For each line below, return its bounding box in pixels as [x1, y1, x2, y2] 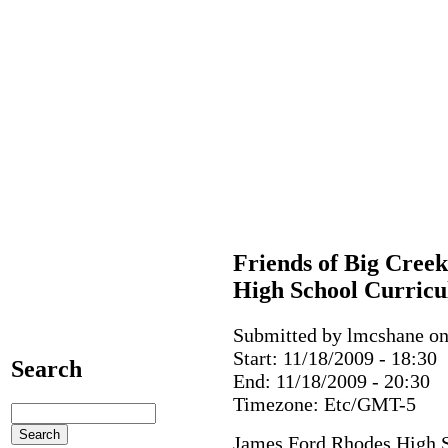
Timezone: [233, 392, 324, 415]
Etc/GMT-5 [324, 392, 416, 415]
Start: [233, 346, 283, 369]
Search [11, 355, 82, 382]
